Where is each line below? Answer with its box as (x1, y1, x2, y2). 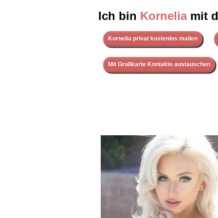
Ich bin (98, 9, 140, 23)
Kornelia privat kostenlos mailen (108, 35, 198, 42)
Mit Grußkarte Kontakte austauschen (108, 61, 210, 68)
